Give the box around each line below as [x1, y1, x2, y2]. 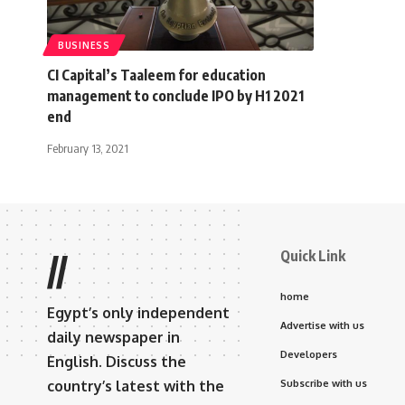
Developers [280, 347, 337, 361]
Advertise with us [280, 318, 364, 332]
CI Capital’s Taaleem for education [47, 65, 266, 84]
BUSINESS [58, 39, 110, 51]
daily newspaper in [47, 327, 180, 346]
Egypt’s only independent [47, 303, 230, 322]
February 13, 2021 [47, 140, 128, 155]
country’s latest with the [47, 376, 224, 395]
